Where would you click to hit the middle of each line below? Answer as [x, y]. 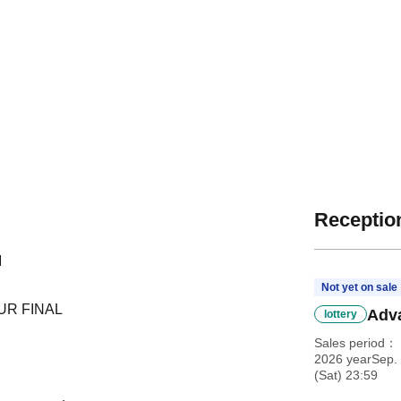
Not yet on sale [359, 287]
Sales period [349, 342]
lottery [340, 314]
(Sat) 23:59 [346, 375]
